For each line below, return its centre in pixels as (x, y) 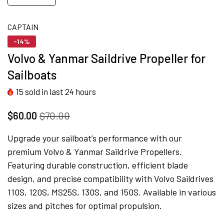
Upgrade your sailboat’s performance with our (95, 138)
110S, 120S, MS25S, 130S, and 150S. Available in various (112, 192)
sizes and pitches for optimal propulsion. (85, 205)
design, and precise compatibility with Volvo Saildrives (110, 178)
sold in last (44, 91)
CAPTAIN (23, 26)
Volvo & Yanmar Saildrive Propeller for (106, 58)
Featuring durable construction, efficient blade (98, 165)
